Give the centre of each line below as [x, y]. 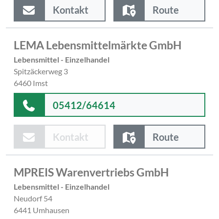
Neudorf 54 [33, 198]
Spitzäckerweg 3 [41, 71]
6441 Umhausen [42, 210]
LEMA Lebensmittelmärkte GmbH [98, 45]
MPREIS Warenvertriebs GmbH [91, 172]
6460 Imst [31, 83]
